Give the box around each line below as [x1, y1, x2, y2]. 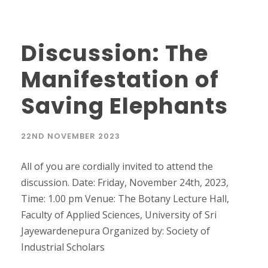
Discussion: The [21, 38, 208, 69]
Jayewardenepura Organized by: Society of [21, 224, 210, 238]
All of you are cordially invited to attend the [21, 160, 213, 173]
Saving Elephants [21, 90, 228, 122]
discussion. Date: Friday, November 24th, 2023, [21, 176, 229, 190]
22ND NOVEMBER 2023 [21, 130, 120, 142]
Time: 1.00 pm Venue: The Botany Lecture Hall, [21, 192, 229, 206]
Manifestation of [21, 64, 219, 96]
